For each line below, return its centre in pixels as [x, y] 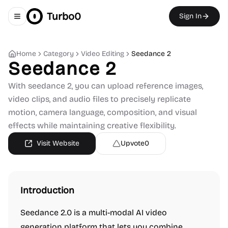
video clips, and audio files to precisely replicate [99, 99]
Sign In [190, 16]
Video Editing [103, 54]
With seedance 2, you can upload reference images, [106, 86]
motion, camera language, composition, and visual [103, 112]
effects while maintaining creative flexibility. [92, 125]
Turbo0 [64, 16]
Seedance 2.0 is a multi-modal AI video [94, 212]
